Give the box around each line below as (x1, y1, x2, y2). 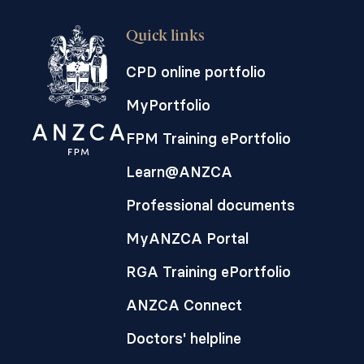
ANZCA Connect (126, 296, 242, 314)
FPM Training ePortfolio (126, 129, 291, 148)
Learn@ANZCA (126, 162, 232, 181)
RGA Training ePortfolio (126, 262, 291, 281)
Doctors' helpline (126, 329, 241, 348)
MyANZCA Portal (126, 229, 249, 248)
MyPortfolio (126, 96, 210, 115)
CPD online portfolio (126, 63, 266, 81)
